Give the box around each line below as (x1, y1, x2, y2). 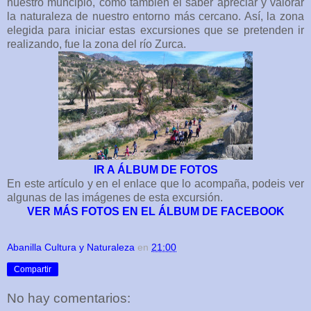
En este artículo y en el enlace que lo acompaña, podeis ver (7, 177, 304, 190)
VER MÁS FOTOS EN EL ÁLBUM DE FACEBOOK (26, 205, 285, 217)
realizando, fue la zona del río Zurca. (7, 37, 186, 50)
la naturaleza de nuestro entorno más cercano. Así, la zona (7, 10, 304, 22)
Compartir (14, 264, 51, 274)
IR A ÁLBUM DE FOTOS (93, 163, 218, 176)
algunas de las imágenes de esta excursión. (7, 191, 223, 203)
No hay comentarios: (7, 291, 131, 306)
